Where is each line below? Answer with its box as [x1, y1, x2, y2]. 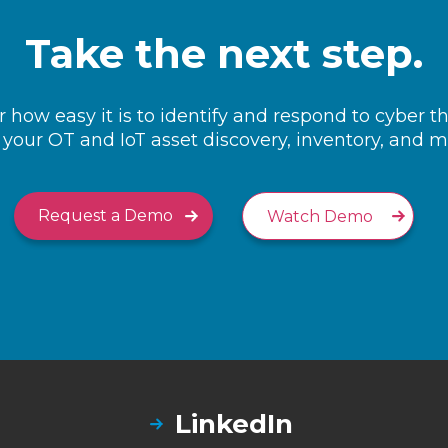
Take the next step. [25, 29, 423, 79]
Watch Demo [267, 207, 374, 227]
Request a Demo [37, 206, 173, 226]
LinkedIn [175, 407, 294, 440]
